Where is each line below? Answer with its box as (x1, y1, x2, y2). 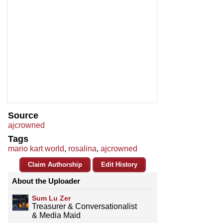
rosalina (68, 144, 97, 153)
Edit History (101, 161, 137, 169)
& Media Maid (32, 211, 81, 220)
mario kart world (8, 144, 64, 153)
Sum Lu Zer (32, 194, 71, 203)
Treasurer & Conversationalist (32, 202, 137, 211)
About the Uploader (12, 177, 80, 186)
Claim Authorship (28, 161, 82, 169)
